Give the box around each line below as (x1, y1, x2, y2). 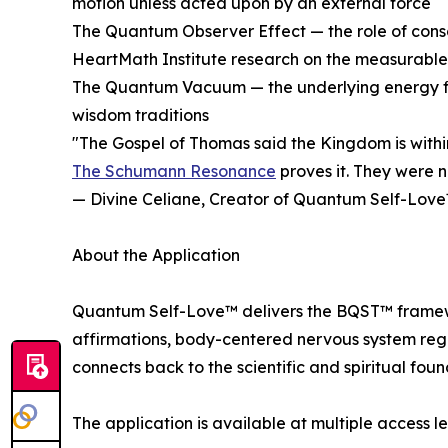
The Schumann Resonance (72, 160, 276, 181)
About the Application (72, 244, 240, 265)
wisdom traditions (72, 104, 209, 125)
